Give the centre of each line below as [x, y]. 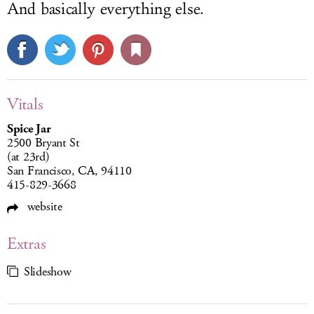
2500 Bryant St [43, 143]
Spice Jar [29, 129]
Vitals [25, 105]
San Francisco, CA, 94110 [69, 171]
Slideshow [48, 272]
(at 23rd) [28, 157]
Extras [27, 244]
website [43, 207]
